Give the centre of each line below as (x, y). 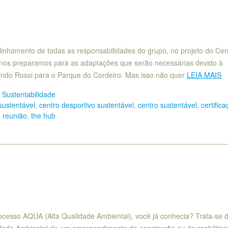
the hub (43, 116)
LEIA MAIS (204, 75)
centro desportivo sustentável (87, 105)
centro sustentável (167, 105)
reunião (15, 116)
